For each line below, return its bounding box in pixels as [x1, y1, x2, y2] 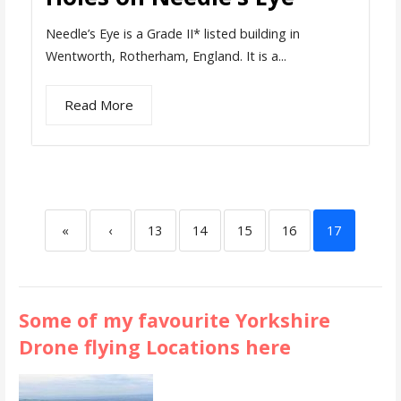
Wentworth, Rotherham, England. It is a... [45, 47, 286, 64]
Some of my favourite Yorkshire [18, 306, 330, 333]
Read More [64, 95, 133, 114]
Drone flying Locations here [18, 333, 291, 360]
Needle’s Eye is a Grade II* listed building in [45, 24, 300, 42]
